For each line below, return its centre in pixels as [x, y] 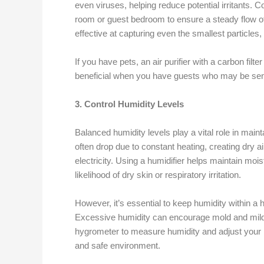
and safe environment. [118, 245]
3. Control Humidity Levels [129, 104]
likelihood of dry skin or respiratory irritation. [158, 175]
